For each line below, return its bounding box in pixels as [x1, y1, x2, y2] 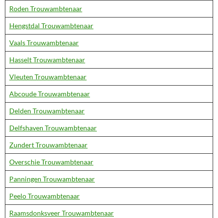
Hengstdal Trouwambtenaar [9, 21, 93, 30]
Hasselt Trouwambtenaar [9, 55, 85, 64]
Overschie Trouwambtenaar [9, 158, 93, 166]
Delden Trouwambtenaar [9, 107, 85, 115]
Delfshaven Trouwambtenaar [9, 124, 97, 132]
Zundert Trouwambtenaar [9, 141, 88, 149]
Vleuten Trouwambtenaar [9, 73, 87, 81]
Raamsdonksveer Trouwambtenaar [9, 209, 114, 217]
